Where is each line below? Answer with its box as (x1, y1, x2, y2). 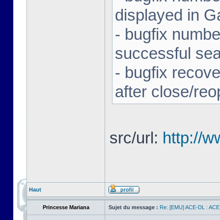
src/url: (110, 129, 163, 147)
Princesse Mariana (42, 204, 89, 210)
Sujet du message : (109, 204, 158, 210)
